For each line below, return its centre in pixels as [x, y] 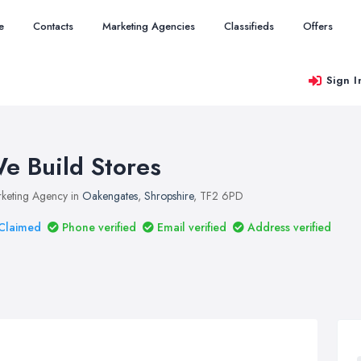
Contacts [53, 26]
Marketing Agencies [149, 26]
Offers [318, 26]
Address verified [289, 227]
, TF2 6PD [218, 196]
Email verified [192, 227]
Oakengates [110, 196]
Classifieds [249, 26]
